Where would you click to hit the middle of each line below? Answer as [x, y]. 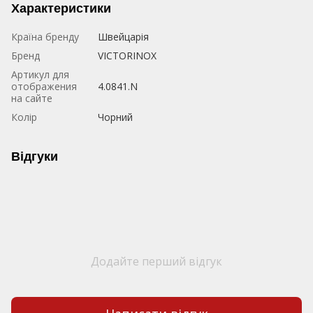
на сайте [32, 99]
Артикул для [40, 75]
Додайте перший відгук [156, 262]
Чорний [115, 117]
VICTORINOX [127, 56]
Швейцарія [123, 37]
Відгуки [35, 157]
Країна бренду [45, 37]
